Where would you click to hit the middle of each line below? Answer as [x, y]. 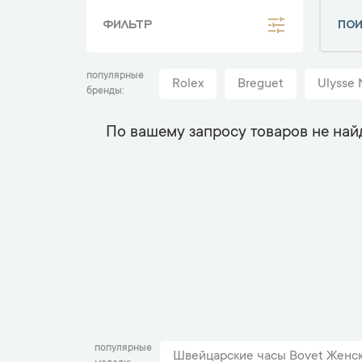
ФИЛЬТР [127, 22]
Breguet [261, 84]
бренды [104, 91]
